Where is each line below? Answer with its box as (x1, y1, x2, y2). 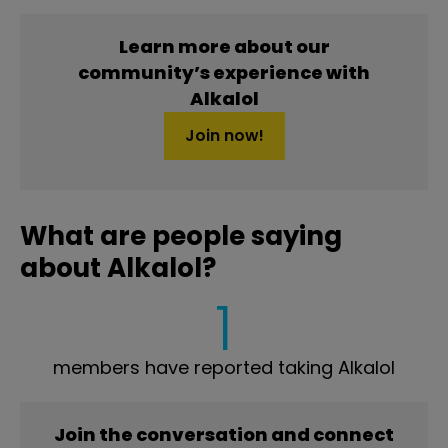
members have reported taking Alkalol (53, 355, 395, 381)
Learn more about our (118, 34, 330, 60)
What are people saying (20, 218, 342, 255)
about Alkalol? (20, 250, 216, 287)
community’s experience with (78, 60, 370, 86)
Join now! (184, 124, 264, 148)
